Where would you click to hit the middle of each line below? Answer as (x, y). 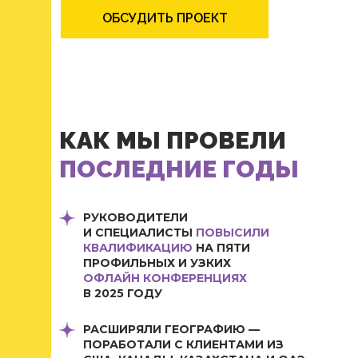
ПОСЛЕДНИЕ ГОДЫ (179, 169)
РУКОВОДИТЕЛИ (135, 217)
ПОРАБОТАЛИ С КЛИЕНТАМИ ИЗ (183, 344)
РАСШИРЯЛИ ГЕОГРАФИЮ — (171, 329)
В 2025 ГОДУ (123, 293)
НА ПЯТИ (221, 248)
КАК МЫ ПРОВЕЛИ (173, 140)
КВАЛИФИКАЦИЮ (138, 248)
